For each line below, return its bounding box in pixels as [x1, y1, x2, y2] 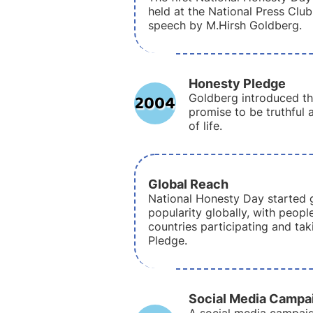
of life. [189, 119, 222, 133]
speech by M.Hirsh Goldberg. [148, 18, 302, 32]
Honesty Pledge [189, 75, 286, 91]
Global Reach [148, 176, 228, 191]
